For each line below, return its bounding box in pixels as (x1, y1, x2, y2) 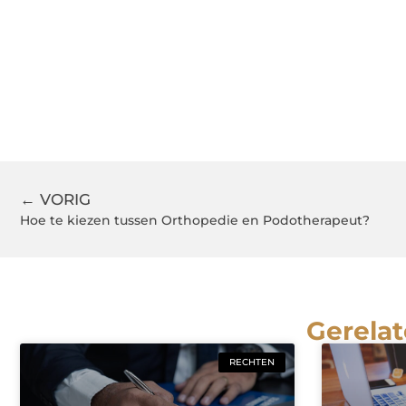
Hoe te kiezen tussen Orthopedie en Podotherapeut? (20, 212, 370, 229)
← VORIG (20, 190, 91, 209)
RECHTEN (228, 356, 275, 369)
